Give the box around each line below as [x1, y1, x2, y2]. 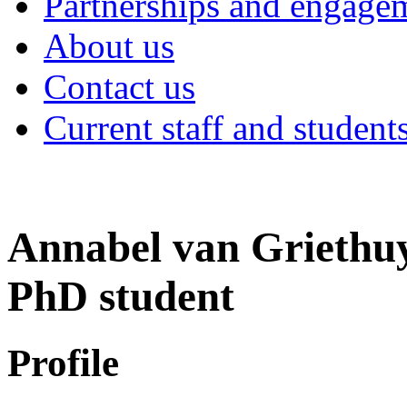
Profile [7, 341, 119, 384]
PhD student [7, 273, 234, 321]
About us [44, 26, 174, 65]
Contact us [44, 67, 195, 106]
